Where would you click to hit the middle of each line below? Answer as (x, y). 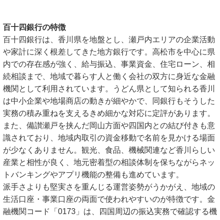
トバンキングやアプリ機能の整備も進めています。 (93, 175)
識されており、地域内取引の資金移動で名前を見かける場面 (109, 138)
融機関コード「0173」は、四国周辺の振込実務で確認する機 (110, 211)
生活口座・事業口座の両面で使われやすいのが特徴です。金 (109, 199)
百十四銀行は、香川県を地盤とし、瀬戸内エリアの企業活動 (109, 40)
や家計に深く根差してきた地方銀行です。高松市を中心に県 (109, 52)
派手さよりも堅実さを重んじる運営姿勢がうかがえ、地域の (109, 187)
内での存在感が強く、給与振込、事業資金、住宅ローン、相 (109, 64)
